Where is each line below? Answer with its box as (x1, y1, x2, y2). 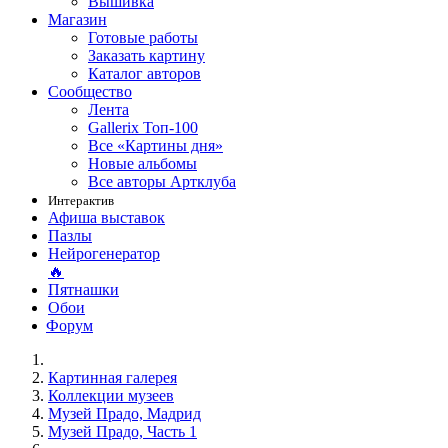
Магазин (48, 11, 107, 28)
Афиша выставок (48, 209, 165, 226)
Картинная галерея (48, 369, 177, 386)
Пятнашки (48, 281, 119, 298)
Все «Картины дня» (88, 137, 223, 154)
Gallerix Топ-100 (88, 119, 198, 136)
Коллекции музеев (48, 387, 174, 404)
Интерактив (48, 193, 114, 208)
